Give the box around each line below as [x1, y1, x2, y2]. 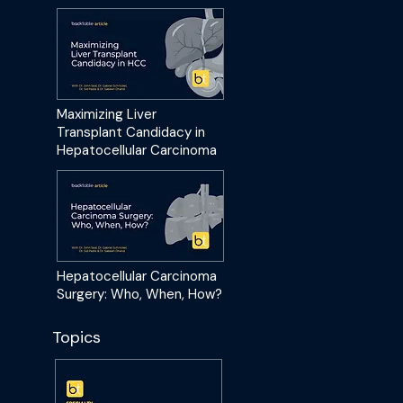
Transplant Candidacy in [57, 123, 205, 141]
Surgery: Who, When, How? [57, 285, 222, 303]
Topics [52, 327, 101, 348]
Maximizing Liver [57, 105, 157, 123]
